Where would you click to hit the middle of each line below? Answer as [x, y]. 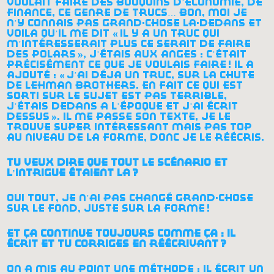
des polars [42, 54]
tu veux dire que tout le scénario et [117, 162]
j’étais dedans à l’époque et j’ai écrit [123, 106]
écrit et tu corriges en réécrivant [113, 243]
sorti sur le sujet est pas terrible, [117, 95]
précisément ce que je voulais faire [117, 64]
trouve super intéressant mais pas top [130, 127]
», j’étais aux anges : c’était [162, 54]
